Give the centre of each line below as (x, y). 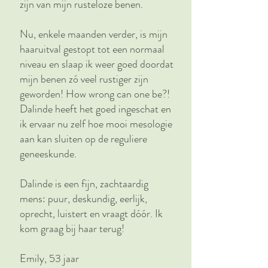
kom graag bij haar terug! (72, 229)
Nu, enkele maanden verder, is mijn (94, 34)
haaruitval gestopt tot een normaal (92, 49)
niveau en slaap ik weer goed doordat (97, 64)
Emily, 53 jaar (49, 258)
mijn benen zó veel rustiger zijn (84, 79)
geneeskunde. (49, 154)
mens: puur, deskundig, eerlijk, (83, 199)
